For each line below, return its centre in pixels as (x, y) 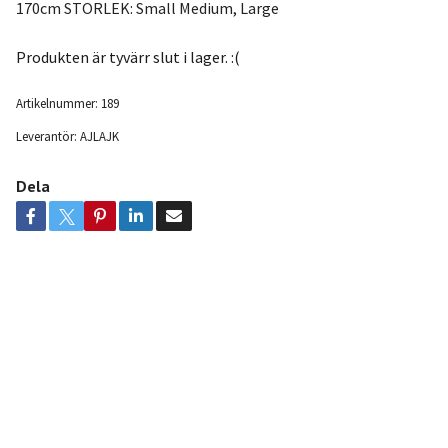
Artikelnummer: (56, 103)
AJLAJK (99, 136)
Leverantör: (46, 136)
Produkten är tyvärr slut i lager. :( (127, 57)
